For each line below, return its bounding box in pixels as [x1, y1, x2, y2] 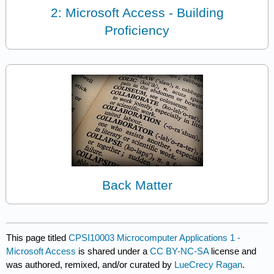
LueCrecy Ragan [174, 259, 243, 270]
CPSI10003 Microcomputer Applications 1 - [68, 232, 241, 243]
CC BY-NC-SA [150, 245, 212, 256]
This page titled [6, 232, 69, 243]
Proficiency [105, 23, 169, 37]
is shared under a [76, 245, 150, 256]
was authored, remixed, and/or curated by [6, 259, 175, 270]
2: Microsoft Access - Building [50, 5, 224, 20]
